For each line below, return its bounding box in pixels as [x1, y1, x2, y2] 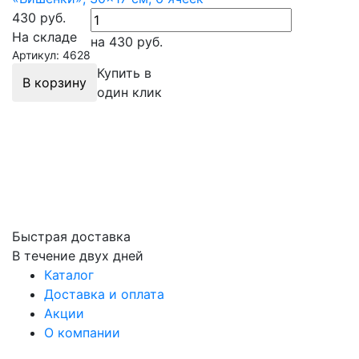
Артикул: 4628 [12, 48, 91, 62]
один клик [97, 84, 162, 100]
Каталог [44, 267, 94, 283]
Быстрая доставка [12, 228, 131, 244]
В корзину [22, 75, 87, 91]
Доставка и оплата [44, 286, 164, 302]
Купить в [97, 65, 151, 81]
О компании [44, 325, 120, 341]
